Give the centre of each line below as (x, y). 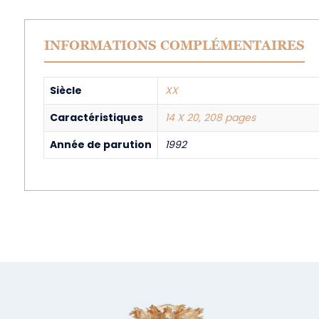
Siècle (66, 90)
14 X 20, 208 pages (210, 117)
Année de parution (100, 145)
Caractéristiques (96, 117)
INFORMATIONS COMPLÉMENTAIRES (174, 45)
